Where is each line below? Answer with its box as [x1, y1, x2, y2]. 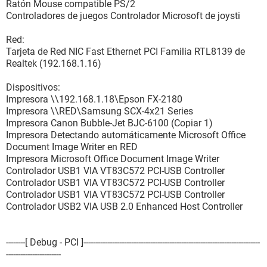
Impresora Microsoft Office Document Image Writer [6, 153, 219, 164]
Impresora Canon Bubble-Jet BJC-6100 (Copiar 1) [6, 117, 213, 129]
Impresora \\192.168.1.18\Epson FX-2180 [6, 94, 182, 105]
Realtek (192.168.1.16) [6, 58, 101, 69]
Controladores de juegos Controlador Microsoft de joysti [6, 10, 240, 21]
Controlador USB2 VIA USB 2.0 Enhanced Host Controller [6, 201, 243, 212]
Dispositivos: [6, 82, 60, 93]
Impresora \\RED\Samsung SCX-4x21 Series [6, 105, 193, 117]
